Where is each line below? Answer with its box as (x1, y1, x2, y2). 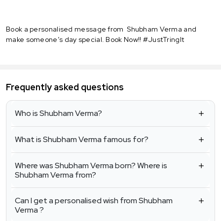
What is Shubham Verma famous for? (15, 134, 148, 145)
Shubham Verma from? (15, 170, 96, 181)
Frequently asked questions (6, 81, 124, 93)
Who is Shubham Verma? (15, 108, 102, 119)
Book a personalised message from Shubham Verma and (6, 24, 197, 34)
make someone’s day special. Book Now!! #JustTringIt (6, 35, 184, 44)
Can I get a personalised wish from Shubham (15, 195, 173, 206)
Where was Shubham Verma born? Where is (15, 160, 167, 171)
